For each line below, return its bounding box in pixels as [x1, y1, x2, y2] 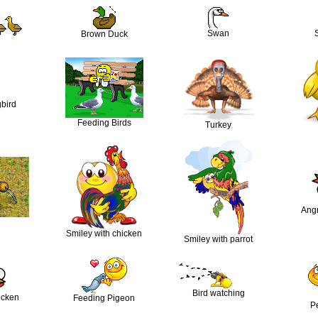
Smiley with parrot [184, 234, 253, 245]
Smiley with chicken [66, 229, 142, 239]
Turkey [205, 120, 231, 131]
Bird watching [192, 288, 245, 299]
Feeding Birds [77, 118, 131, 128]
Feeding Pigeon [73, 293, 135, 304]
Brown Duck [80, 29, 128, 40]
